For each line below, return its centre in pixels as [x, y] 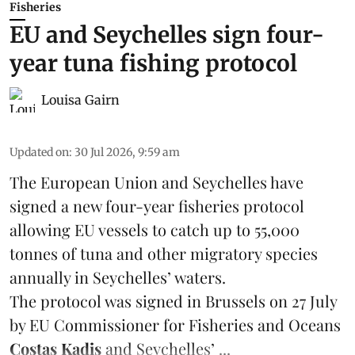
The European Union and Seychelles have [157, 182]
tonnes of [45, 254]
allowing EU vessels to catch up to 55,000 [155, 230]
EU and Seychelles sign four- [167, 35]
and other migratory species [215, 254]
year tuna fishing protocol [153, 64]
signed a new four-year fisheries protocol [157, 206]
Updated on [39, 153]
